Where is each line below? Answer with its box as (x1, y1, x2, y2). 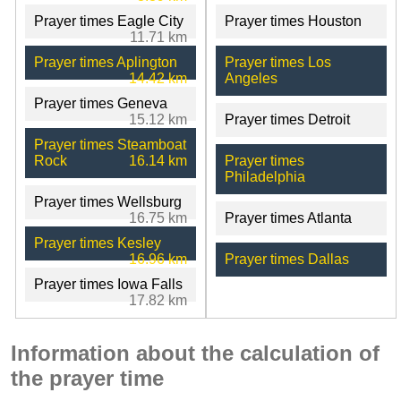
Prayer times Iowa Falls (34, 276, 183, 292)
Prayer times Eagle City (34, 13, 183, 29)
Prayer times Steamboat (34, 136, 186, 152)
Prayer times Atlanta (224, 209, 352, 226)
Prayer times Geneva (34, 95, 167, 111)
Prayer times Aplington (34, 54, 177, 70)
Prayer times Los (224, 54, 331, 70)
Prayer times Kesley (34, 235, 161, 251)
